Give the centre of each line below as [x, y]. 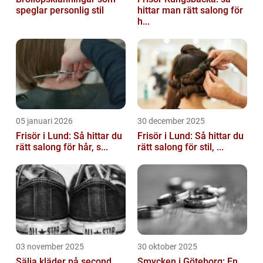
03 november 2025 [50, 247]
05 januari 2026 [44, 121]
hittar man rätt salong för [190, 11]
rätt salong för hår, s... [62, 147]
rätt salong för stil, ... [181, 147]
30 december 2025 [171, 121]
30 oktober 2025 [167, 247]
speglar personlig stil [60, 11]
